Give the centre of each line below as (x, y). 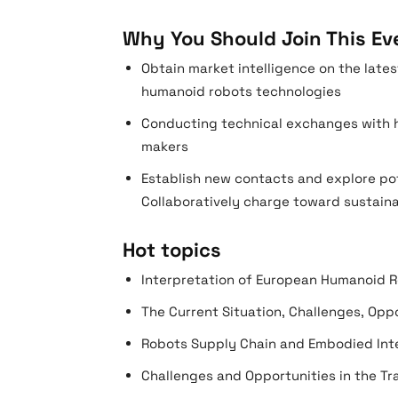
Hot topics (172, 250)
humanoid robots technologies (241, 91)
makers (165, 146)
